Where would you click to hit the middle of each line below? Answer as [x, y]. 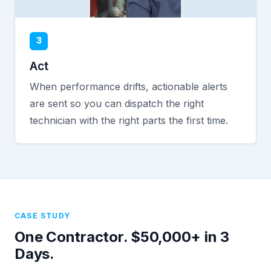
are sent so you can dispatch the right [117, 103]
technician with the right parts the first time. [129, 120]
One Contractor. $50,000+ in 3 [122, 237]
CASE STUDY [42, 215]
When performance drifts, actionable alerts [129, 86]
